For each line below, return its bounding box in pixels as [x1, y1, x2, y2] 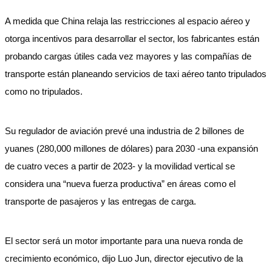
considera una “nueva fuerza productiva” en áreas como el [5, 178, 236, 189]
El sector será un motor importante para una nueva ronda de [5, 236, 243, 246]
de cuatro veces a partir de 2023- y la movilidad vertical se [5, 161, 235, 171]
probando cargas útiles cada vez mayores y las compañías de [5, 51, 251, 61]
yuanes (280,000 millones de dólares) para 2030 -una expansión [5, 143, 258, 154]
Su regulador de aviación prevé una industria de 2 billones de [5, 126, 244, 136]
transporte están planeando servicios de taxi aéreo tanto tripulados [5, 69, 267, 79]
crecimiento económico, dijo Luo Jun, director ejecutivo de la [5, 253, 243, 263]
